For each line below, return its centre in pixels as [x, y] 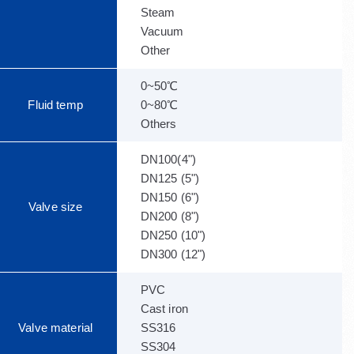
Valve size [55, 207]
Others [158, 124]
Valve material [56, 328]
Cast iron [164, 309]
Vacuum [162, 31]
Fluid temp [55, 105]
